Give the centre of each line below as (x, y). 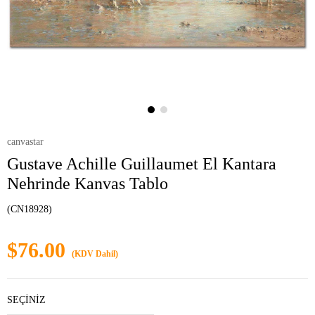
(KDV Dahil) (95, 254)
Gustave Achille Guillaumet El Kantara (142, 164)
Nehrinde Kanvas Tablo (88, 184)
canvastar (25, 142)
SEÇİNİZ (26, 300)
